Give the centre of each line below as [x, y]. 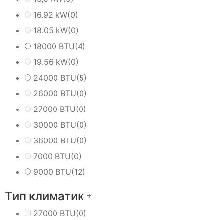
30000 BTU [55, 124]
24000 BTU [55, 77]
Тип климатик [46, 196]
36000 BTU [55, 140]
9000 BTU [52, 172]
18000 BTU [54, 46]
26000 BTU [55, 93]
